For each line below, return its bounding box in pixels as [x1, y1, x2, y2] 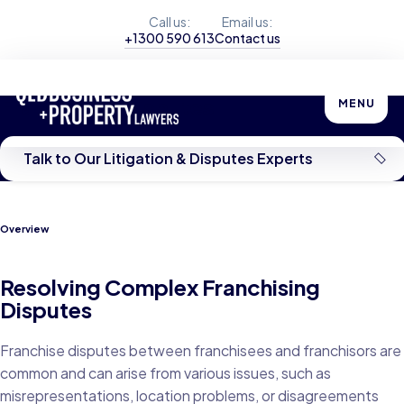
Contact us [214, 30, 280, 46]
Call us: [148, 14, 190, 30]
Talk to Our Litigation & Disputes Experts [23, 149, 313, 168]
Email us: [222, 14, 272, 30]
